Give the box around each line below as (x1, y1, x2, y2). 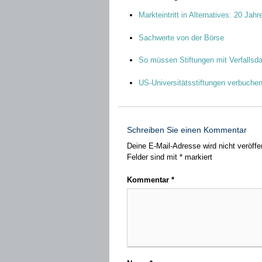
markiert (182, 153, 212, 161)
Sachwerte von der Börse (139, 33, 224, 42)
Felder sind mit (127, 153, 180, 161)
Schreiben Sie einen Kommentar (127, 125, 247, 135)
